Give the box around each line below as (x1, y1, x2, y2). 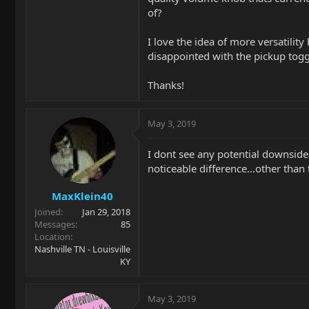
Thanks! (148, 78, 184, 92)
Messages (34, 217, 75, 230)
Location (34, 230, 70, 243)
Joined (34, 205, 61, 218)
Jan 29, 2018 (82, 205, 130, 218)
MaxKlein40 (52, 188, 113, 203)
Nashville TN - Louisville (34, 242, 130, 255)
